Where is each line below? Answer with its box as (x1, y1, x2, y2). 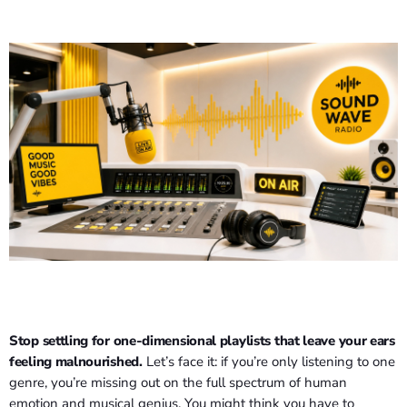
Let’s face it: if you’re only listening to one (142, 352, 395, 372)
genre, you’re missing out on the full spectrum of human (9, 373, 347, 392)
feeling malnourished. (9, 352, 143, 372)
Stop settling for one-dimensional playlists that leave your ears (9, 332, 395, 351)
